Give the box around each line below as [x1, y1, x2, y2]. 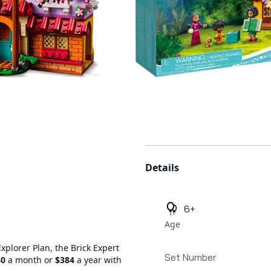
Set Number [165, 251, 216, 264]
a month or [5, 254, 55, 266]
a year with [74, 254, 122, 266]
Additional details [145, 145, 224, 158]
